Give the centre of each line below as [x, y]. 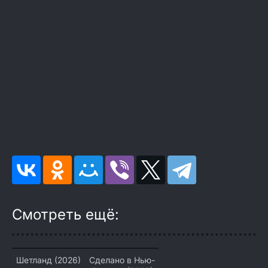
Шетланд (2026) [49, 260]
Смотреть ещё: [66, 214]
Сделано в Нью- [122, 260]
